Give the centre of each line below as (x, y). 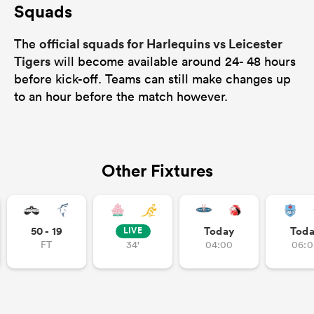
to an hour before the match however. (121, 97)
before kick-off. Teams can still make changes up (152, 79)
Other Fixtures (157, 171)
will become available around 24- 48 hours (173, 62)
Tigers (32, 61)
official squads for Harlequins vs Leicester (161, 44)
